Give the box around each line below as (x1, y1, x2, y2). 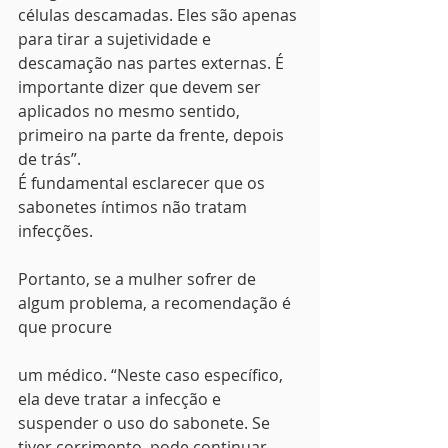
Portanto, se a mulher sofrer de (18, 268, 260, 290)
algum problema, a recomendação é (18, 292, 295, 314)
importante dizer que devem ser (18, 76, 265, 98)
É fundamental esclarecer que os (18, 172, 269, 194)
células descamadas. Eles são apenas (18, 4, 301, 26)
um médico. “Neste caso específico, (18, 364, 287, 386)
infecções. (18, 220, 93, 242)
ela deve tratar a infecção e (18, 388, 225, 410)
